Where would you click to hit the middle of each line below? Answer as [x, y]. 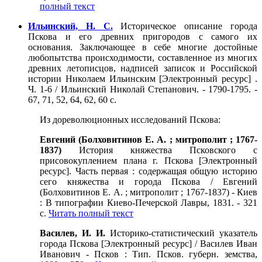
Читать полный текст [91, 213]
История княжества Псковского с [168, 150]
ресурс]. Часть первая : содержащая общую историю [149, 171]
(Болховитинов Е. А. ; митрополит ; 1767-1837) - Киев [149, 192]
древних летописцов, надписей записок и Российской [143, 68]
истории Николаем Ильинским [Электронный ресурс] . [143, 79]
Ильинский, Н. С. [70, 26]
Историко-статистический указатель [184, 233]
